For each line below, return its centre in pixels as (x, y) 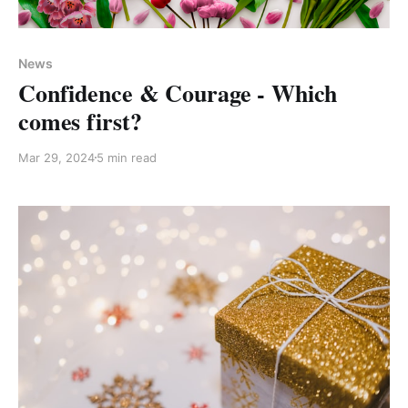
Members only (83, 39)
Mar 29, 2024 (56, 157)
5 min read (127, 157)
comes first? (80, 121)
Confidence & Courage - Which (178, 92)
